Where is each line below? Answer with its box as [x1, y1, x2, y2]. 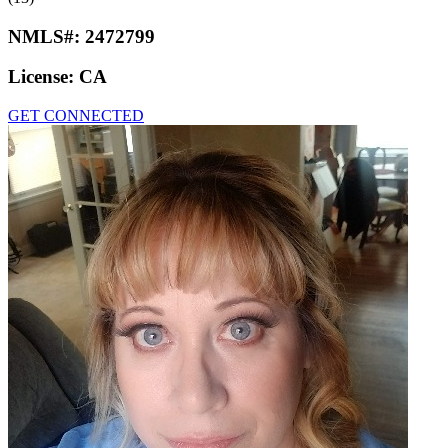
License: [8, 66, 79, 88]
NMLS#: [8, 25, 85, 47]
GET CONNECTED [8, 107, 144, 125]
